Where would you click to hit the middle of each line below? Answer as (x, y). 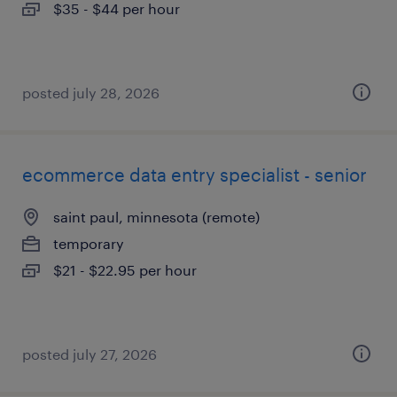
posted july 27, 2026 (90, 354)
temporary (89, 243)
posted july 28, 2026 (91, 93)
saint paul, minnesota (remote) (156, 217)
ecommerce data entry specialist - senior (195, 175)
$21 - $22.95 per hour (125, 270)
